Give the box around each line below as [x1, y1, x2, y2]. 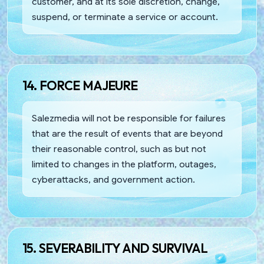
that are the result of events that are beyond [32, 127, 223, 139]
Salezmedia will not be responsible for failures [32, 112, 226, 124]
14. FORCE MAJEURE [22, 77, 137, 94]
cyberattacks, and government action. [32, 173, 195, 185]
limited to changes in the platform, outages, [32, 158, 216, 170]
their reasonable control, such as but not [32, 143, 206, 154]
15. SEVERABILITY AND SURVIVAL [22, 239, 207, 256]
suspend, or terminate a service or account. [32, 11, 218, 22]
